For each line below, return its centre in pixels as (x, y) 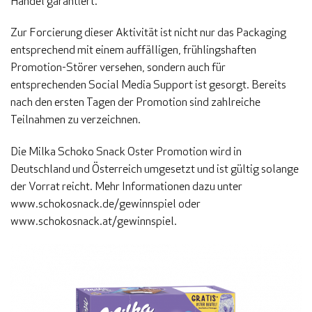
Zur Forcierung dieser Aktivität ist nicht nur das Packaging (148, 32)
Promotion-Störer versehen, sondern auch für (118, 67)
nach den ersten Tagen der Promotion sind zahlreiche (135, 102)
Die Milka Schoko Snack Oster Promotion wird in (126, 151)
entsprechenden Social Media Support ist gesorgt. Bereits (148, 85)
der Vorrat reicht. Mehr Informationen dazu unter (126, 186)
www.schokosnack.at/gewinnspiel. (94, 221)
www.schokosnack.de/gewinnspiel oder (106, 204)
